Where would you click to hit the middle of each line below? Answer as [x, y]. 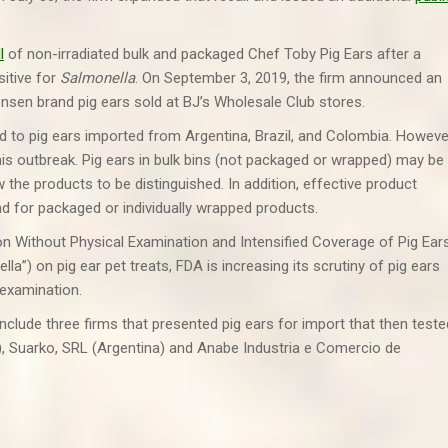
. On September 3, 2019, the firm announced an [288, 78]
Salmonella [97, 78]
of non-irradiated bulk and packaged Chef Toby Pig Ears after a [212, 54]
